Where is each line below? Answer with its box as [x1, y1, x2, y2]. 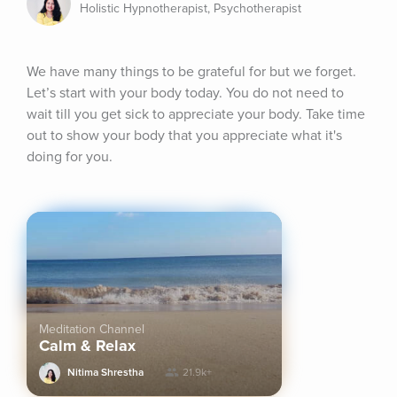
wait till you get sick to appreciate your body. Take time [27, 105, 365, 123]
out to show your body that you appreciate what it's [27, 127, 342, 144]
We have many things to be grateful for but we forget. [27, 63, 356, 81]
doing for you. [27, 148, 113, 166]
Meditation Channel [39, 322, 144, 337]
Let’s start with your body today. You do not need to [27, 84, 344, 102]
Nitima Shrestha [67, 366, 144, 379]
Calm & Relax [39, 336, 136, 355]
